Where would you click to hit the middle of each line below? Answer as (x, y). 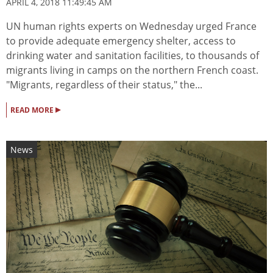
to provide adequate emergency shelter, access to (121, 41)
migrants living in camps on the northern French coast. (132, 70)
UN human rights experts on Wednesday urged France (131, 27)
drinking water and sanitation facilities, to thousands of (133, 56)
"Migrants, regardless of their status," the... (104, 85)
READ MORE (33, 110)
